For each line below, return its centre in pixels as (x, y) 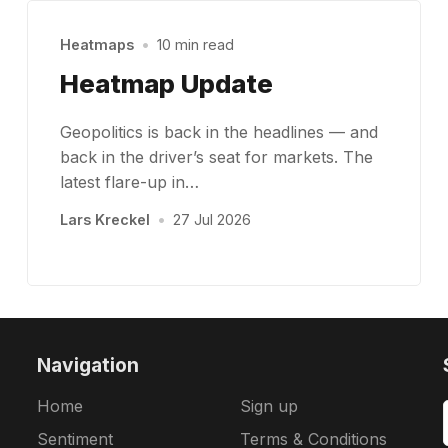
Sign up (268, 406)
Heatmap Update (166, 83)
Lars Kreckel (104, 220)
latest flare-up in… (129, 182)
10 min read (196, 45)
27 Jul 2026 (212, 220)
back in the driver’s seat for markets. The (216, 157)
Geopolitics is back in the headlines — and (218, 132)
